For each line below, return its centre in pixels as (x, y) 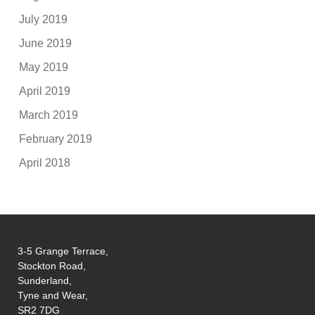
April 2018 (45, 162)
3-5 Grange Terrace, (63, 251)
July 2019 (44, 19)
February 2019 (56, 139)
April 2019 (45, 91)
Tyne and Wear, (53, 296)
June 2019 (46, 43)
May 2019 (44, 67)
